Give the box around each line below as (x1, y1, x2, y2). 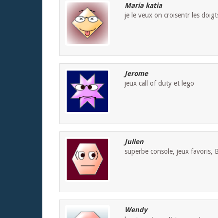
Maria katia (125, 1, 162, 10)
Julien (125, 138, 144, 146)
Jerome (125, 70, 148, 78)
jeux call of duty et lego (125, 79, 194, 88)
